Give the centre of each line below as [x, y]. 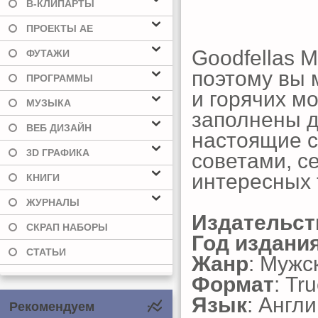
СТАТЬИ [46, 252]
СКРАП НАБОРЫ [67, 227]
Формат [233, 284]
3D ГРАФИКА [58, 153]
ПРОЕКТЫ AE [60, 28]
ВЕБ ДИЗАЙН [59, 128]
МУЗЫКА [49, 103]
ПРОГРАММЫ [60, 78]
